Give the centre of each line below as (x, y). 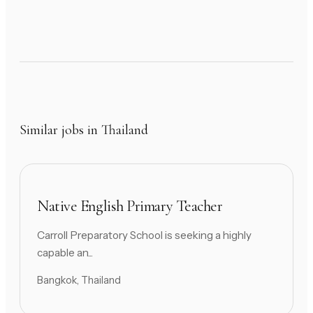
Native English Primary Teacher (130, 206)
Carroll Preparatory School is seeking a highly (144, 235)
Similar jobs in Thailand (84, 130)
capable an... (65, 253)
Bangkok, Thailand (79, 281)
